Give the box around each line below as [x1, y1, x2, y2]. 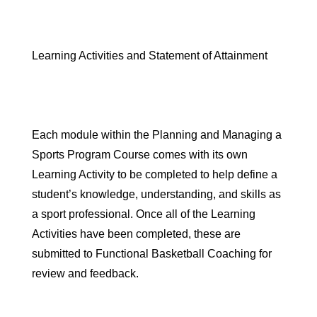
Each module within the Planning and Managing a [32, 129, 282, 142]
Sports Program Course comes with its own [32, 149, 248, 161]
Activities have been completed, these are [32, 228, 241, 241]
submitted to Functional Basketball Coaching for [32, 248, 272, 260]
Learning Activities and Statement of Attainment [32, 50, 267, 62]
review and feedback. [32, 267, 139, 280]
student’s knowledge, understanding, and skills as [32, 188, 281, 201]
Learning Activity [32, 168, 115, 181]
